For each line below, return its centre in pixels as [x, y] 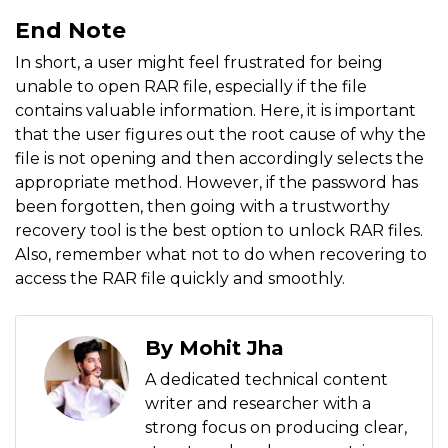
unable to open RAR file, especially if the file [191, 87]
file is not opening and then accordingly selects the [219, 159]
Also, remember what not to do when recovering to [221, 255]
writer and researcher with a [258, 404]
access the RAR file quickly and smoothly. [180, 279]
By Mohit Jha [214, 348]
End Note [70, 30]
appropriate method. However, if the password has [216, 183]
